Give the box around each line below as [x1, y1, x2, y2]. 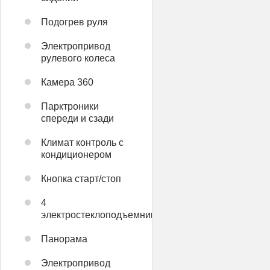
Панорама [41, 233, 87, 244]
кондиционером [41, 149, 111, 160]
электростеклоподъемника [41, 209, 160, 220]
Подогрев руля [41, 16, 108, 27]
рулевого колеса [41, 52, 115, 63]
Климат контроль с [41, 137, 124, 148]
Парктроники [41, 101, 99, 111]
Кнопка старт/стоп [41, 173, 121, 184]
